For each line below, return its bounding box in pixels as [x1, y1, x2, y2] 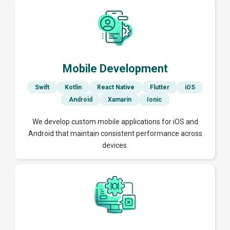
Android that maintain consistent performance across [28, 129, 202, 138]
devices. [102, 141, 128, 150]
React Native [97, 84, 135, 91]
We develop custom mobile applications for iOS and [32, 118, 198, 126]
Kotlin [65, 84, 82, 91]
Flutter [150, 84, 169, 91]
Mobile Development [62, 62, 168, 75]
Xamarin [107, 96, 131, 104]
